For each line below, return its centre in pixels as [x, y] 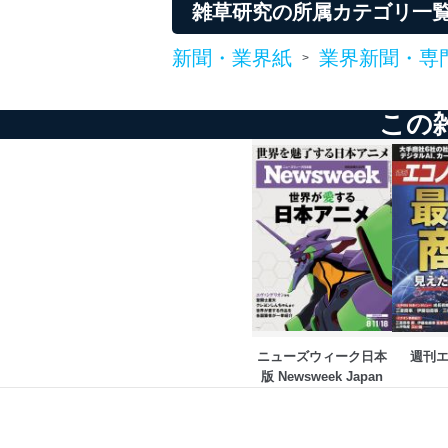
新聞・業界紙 [232, 58]
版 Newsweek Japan [322, 376]
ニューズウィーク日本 [322, 356]
